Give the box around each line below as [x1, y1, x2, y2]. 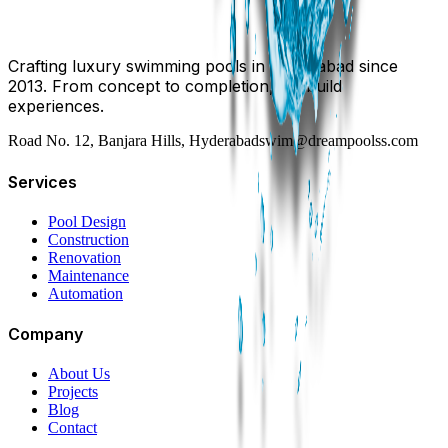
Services [8, 171, 77, 192]
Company [8, 324, 83, 345]
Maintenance [48, 266, 129, 284]
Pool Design [48, 212, 126, 230]
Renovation [48, 248, 121, 266]
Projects [48, 383, 98, 401]
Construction [48, 230, 129, 248]
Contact [48, 419, 97, 437]
